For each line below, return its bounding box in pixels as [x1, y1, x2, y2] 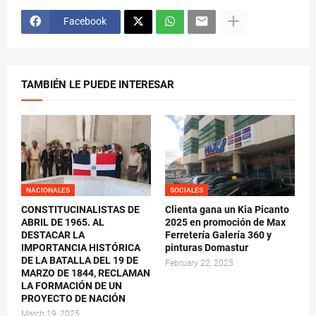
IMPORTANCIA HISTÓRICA [21, 241, 140, 253]
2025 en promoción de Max [165, 216, 286, 228]
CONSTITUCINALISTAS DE [21, 203, 140, 215]
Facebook [63, 16, 107, 28]
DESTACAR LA [21, 229, 85, 241]
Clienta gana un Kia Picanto [165, 203, 289, 215]
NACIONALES [26, 186, 70, 194]
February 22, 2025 [165, 257, 233, 268]
